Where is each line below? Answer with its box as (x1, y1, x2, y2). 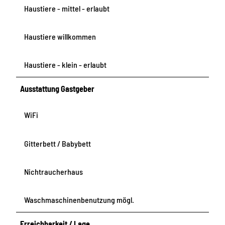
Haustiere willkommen (24, 32, 96, 42)
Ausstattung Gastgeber (20, 84, 95, 94)
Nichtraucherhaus (24, 166, 83, 176)
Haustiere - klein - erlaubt (24, 60, 106, 70)
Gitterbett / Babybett (24, 138, 91, 148)
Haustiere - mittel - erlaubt (24, 4, 109, 13)
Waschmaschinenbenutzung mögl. (24, 194, 134, 204)
